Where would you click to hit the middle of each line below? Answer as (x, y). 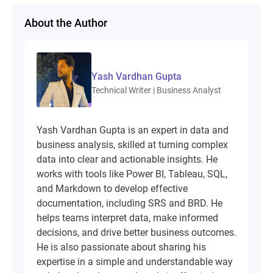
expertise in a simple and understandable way (135, 262)
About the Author (66, 23)
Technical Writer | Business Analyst (156, 90)
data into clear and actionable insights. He (127, 160)
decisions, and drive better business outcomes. (136, 233)
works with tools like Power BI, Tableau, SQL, (132, 174)
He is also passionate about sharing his (121, 247)
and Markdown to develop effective (112, 189)
